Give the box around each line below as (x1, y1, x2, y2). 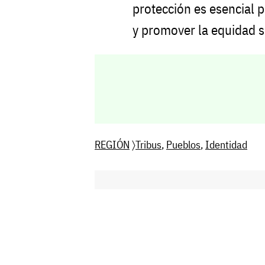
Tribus (135, 137, 161, 151)
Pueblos (166, 137, 201, 151)
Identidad (205, 137, 247, 151)
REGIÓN (95, 137, 130, 151)
